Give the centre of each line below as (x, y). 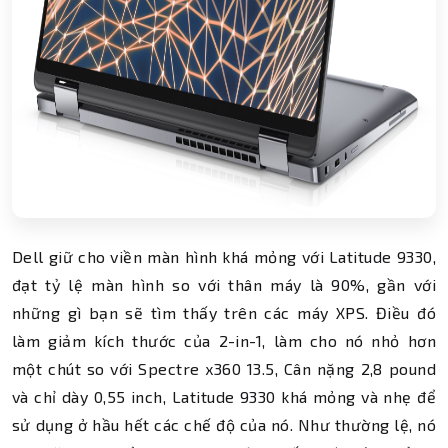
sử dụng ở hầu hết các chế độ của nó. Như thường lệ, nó (224, 424)
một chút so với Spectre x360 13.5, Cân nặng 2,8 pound (224, 368)
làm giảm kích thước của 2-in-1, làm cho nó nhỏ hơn (224, 340)
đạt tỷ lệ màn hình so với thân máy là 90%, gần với (224, 284)
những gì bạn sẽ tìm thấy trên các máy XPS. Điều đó (224, 312)
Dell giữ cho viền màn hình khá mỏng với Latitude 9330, (224, 256)
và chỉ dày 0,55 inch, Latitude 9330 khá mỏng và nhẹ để (224, 396)
